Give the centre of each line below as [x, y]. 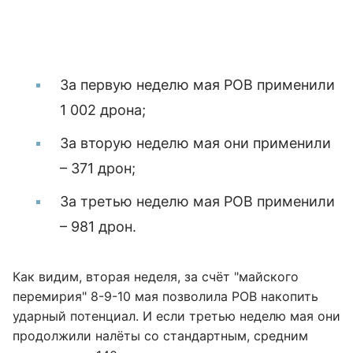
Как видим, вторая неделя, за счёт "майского [156, 277]
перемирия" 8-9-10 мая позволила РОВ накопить [165, 296]
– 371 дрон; [98, 168]
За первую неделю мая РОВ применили [197, 85]
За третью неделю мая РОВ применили [197, 201]
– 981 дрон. [98, 227]
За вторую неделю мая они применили [195, 143]
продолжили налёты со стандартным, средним [160, 336]
